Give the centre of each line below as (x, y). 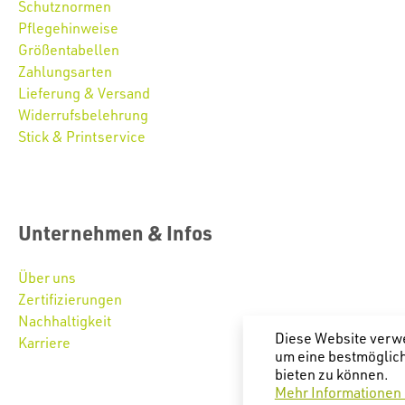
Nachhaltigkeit (65, 321)
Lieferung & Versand (84, 94)
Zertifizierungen (70, 300)
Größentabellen (69, 50)
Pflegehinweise (68, 28)
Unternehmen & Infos (115, 233)
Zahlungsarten (65, 72)
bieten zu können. (331, 374)
